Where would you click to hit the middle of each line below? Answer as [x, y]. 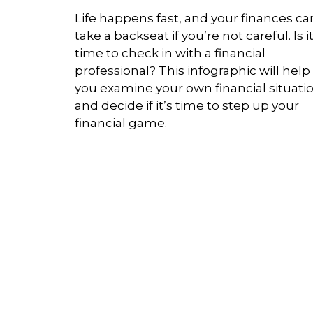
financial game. [121, 123]
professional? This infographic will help [192, 70]
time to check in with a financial [170, 53]
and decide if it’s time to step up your [187, 105]
